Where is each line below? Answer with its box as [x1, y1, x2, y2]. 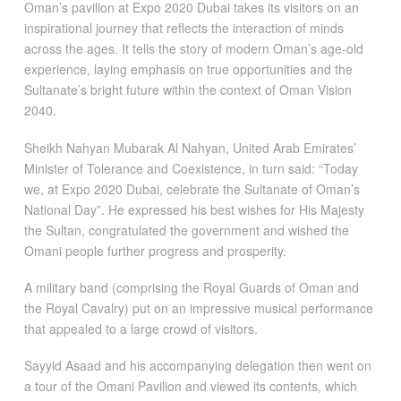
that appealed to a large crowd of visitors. [23, 319, 258, 337]
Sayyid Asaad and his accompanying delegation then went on [23, 356, 371, 375]
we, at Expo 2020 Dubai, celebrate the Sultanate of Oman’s [23, 179, 360, 198]
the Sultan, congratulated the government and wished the [23, 220, 349, 239]
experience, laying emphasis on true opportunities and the [23, 60, 353, 79]
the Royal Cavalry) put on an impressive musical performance [23, 298, 373, 317]
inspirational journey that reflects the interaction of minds [23, 19, 344, 38]
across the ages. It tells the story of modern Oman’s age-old [23, 39, 363, 58]
